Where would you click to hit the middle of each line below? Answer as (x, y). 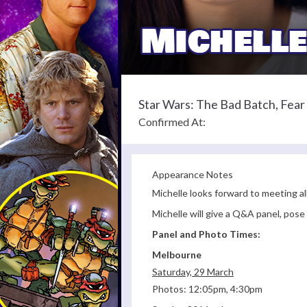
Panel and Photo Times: (206, 234)
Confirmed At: (172, 122)
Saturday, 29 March (193, 272)
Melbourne (177, 255)
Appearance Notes (193, 175)
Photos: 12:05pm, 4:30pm (207, 289)
